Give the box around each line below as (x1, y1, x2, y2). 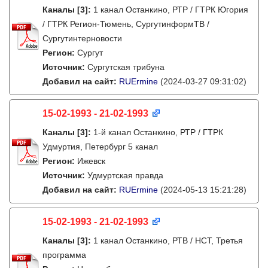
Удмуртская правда (87, 170, 163, 180)
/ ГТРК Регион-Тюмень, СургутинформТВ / (42, 19, 209, 29)
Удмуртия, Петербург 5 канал (42, 142, 158, 151)
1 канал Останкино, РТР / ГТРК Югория (93, 5, 248, 14)
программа (42, 250, 86, 260)
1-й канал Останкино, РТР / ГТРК (93, 127, 223, 137)
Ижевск (77, 156, 105, 166)
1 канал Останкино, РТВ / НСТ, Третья (93, 236, 243, 245)
